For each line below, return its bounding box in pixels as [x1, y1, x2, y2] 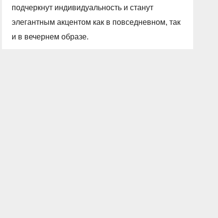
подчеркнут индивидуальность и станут [12, 3, 154, 12]
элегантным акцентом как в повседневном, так [12, 18, 181, 26]
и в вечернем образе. [12, 33, 89, 41]
